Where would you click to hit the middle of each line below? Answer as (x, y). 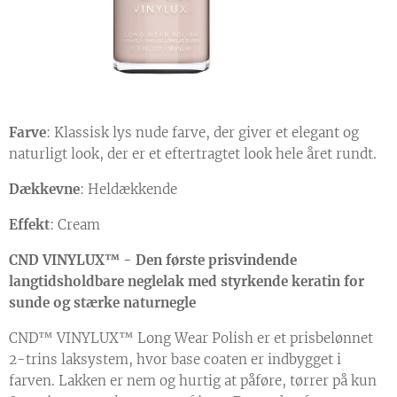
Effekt (29, 225)
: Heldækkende (128, 190)
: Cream (75, 225)
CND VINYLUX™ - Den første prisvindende (153, 261)
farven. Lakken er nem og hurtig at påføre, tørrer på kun (193, 381)
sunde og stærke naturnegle (102, 303)
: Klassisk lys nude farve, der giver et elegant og (202, 133)
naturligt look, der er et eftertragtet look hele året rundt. (193, 154)
